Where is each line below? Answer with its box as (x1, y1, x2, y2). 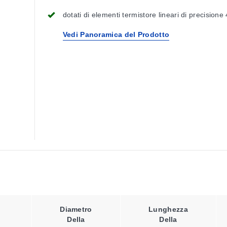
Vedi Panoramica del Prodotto (62, 30, 170, 39)
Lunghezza (148, 205, 188, 213)
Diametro (60, 205, 92, 213)
